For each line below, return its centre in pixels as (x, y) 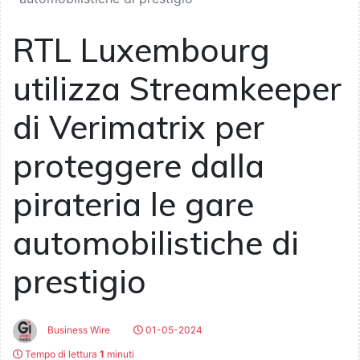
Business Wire (78, 330)
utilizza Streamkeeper (177, 89)
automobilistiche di (156, 243)
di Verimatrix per (139, 127)
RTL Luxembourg (141, 50)
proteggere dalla (139, 166)
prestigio (80, 282)
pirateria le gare (133, 205)
